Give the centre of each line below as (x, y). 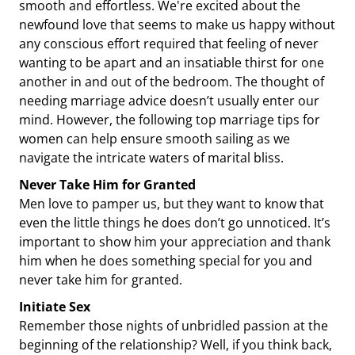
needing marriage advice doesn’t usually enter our (169, 101)
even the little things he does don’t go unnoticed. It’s (175, 223)
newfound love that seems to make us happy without (177, 25)
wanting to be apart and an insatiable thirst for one (172, 63)
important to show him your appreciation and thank (175, 242)
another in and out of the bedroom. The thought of (172, 82)
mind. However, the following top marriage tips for (170, 120)
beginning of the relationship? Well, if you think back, (176, 345)
